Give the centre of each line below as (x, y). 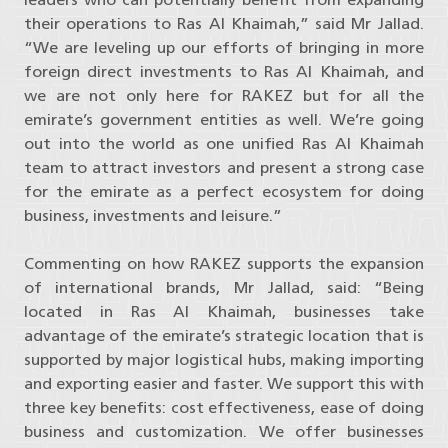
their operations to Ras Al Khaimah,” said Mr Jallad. (224, 24)
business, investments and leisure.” (153, 216)
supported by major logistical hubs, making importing (224, 360)
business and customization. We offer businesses (224, 432)
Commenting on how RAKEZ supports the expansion (224, 264)
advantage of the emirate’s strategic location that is (224, 336)
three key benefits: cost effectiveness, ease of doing (224, 408)
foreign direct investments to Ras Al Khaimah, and (224, 72)
